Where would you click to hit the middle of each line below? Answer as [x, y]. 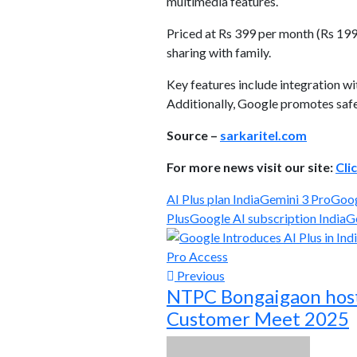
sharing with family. [219, 52]
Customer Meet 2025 [258, 318]
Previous [200, 275]
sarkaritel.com [263, 135]
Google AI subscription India [268, 218]
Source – [193, 135]
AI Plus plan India [213, 199]
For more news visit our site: [251, 167]
